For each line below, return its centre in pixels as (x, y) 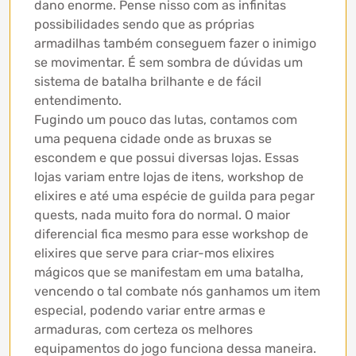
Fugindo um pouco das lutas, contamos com (166, 120)
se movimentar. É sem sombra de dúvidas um (168, 63)
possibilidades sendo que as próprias (144, 25)
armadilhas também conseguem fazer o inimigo (175, 44)
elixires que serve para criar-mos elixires (154, 253)
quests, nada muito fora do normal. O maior (162, 215)
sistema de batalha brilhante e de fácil (148, 82)
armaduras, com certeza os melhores (143, 330)
